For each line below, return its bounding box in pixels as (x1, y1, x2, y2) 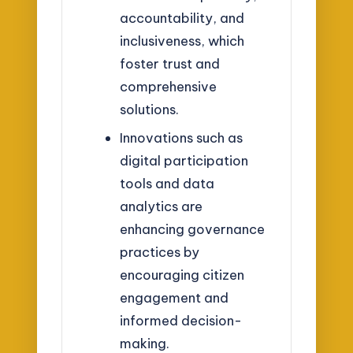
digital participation (119, 152, 248, 169)
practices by (119, 243, 199, 260)
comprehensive (119, 78, 217, 95)
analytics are (119, 198, 203, 214)
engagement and (119, 289, 229, 306)
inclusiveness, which (119, 32, 244, 50)
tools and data (119, 175, 214, 191)
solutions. (119, 101, 179, 118)
